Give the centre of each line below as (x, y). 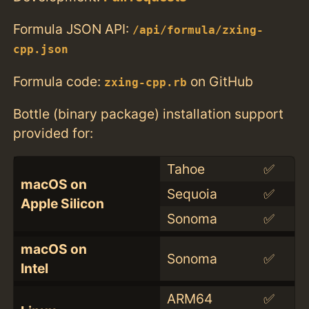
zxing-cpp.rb (146, 82)
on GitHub (220, 81)
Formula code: (59, 81)
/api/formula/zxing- (198, 31)
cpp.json (41, 50)
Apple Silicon (62, 203)
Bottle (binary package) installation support (149, 113)
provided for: (53, 133)
